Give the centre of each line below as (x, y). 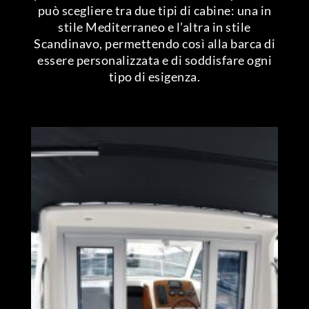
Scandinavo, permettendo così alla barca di (154, 44)
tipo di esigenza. (154, 77)
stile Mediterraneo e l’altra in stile (154, 27)
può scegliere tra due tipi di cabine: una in (154, 11)
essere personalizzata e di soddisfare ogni (154, 60)
